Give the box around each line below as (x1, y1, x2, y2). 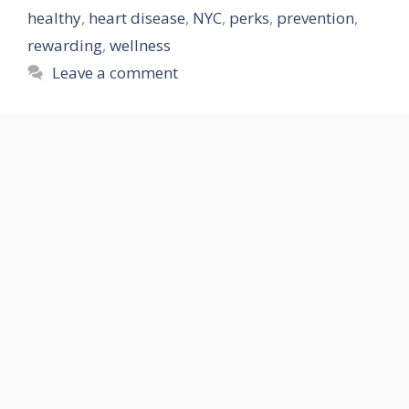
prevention (277, 6, 354, 28)
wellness (110, 34, 171, 56)
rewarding (27, 34, 102, 56)
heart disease (89, 6, 185, 28)
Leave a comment (52, 61, 179, 83)
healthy (27, 6, 81, 28)
